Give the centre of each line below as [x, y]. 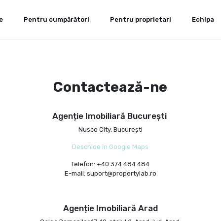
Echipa [203, 19]
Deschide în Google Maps [110, 147]
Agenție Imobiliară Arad [110, 208]
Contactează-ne [110, 87]
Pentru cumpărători [56, 19]
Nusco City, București [110, 129]
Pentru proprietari [141, 19]
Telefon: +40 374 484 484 [110, 164]
